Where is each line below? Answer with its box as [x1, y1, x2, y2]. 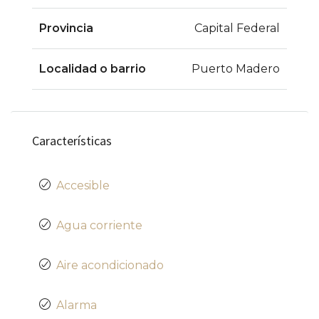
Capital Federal [194, 21, 280, 35]
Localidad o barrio [39, 61, 146, 75]
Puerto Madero [192, 61, 280, 75]
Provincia [39, 21, 93, 35]
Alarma [56, 298, 97, 312]
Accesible [56, 178, 110, 192]
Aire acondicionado [56, 258, 164, 272]
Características [32, 132, 112, 149]
